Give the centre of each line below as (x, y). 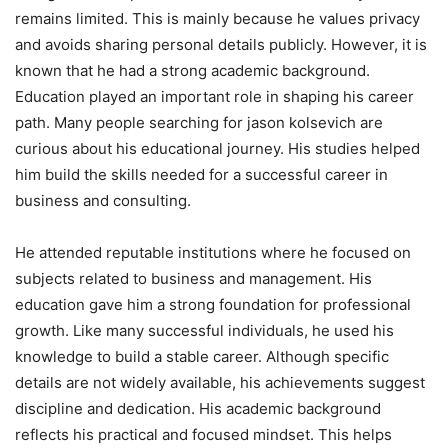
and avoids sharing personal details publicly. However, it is (221, 44)
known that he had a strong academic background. (192, 70)
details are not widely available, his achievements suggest (220, 382)
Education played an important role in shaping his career (214, 96)
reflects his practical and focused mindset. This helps (203, 434)
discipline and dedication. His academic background (198, 408)
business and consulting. (103, 200)
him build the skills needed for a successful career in (201, 174)
